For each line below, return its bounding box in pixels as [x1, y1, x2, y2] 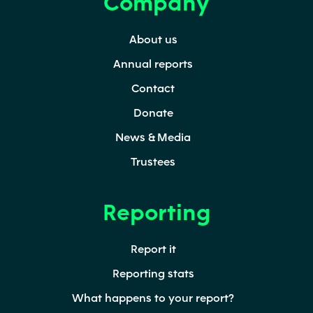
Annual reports [113, 56, 193, 71]
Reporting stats [112, 265, 194, 280]
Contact [131, 80, 175, 95]
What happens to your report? [72, 290, 234, 305]
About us [129, 31, 177, 46]
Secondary [14, 6, 107, 20]
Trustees [131, 154, 175, 168]
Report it [130, 241, 176, 256]
